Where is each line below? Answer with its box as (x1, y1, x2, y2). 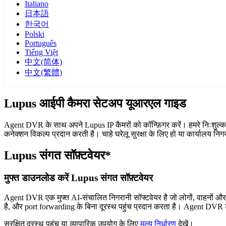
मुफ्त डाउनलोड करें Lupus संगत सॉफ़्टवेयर (4, 173, 153, 184)
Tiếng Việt (25, 48, 58, 57)
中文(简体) (25, 58, 62, 67)
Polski (25, 30, 44, 39)
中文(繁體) (25, 68, 62, 77)
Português (25, 39, 56, 48)
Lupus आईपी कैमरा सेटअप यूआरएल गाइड (4, 97, 186, 110)
